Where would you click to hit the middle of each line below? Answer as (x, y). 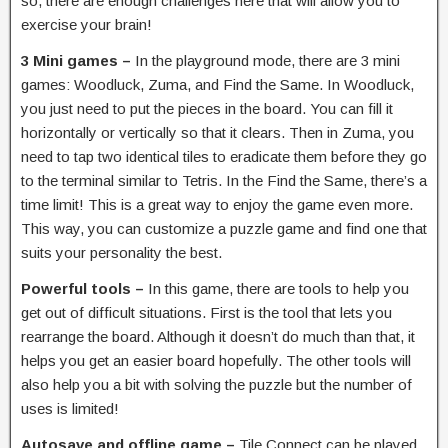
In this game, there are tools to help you (278, 288)
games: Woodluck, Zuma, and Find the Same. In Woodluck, (217, 84)
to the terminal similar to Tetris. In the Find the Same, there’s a (224, 180)
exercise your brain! (86, 24)
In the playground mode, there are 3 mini (267, 60)
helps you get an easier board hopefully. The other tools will (216, 360)
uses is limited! (70, 408)
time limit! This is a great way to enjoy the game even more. (217, 204)
